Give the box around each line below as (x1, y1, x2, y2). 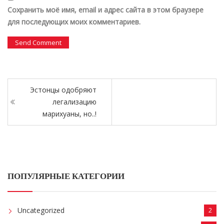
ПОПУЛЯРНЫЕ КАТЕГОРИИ (7, 170, 124, 181)
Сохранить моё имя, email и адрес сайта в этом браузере (7, 5, 203, 15)
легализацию (52, 96, 96, 106)
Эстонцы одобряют (30, 84, 96, 94)
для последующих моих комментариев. (7, 17, 140, 27)
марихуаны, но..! (42, 108, 96, 118)
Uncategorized (17, 205, 64, 215)
